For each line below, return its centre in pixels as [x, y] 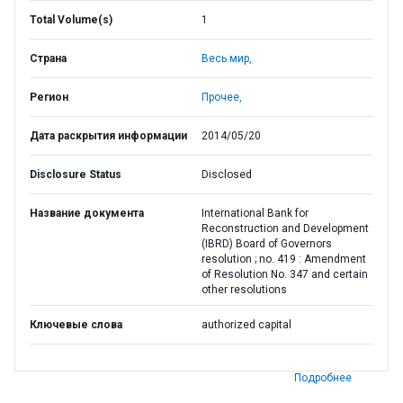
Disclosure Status [76, 175]
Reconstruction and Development [285, 228]
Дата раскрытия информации [108, 136]
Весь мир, [227, 58]
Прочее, [222, 97]
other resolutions [244, 290]
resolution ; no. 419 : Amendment [284, 259]
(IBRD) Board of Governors [267, 244]
